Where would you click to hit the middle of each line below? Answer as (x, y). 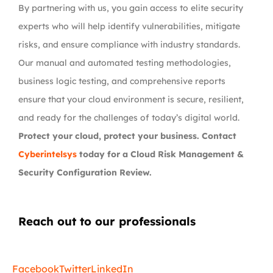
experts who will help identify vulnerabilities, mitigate (129, 26)
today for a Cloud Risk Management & (161, 154)
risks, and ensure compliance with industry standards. (129, 44)
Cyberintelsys (49, 154)
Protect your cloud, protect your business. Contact (127, 136)
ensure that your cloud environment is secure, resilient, (131, 99)
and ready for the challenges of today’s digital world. (129, 118)
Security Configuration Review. (85, 172)
